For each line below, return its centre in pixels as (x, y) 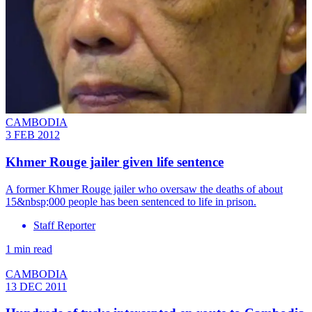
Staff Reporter (64, 225)
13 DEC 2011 (36, 286)
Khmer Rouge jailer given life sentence (115, 162)
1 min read (29, 249)
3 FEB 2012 (33, 135)
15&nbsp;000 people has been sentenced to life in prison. (131, 201)
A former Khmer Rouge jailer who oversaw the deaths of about (144, 189)
